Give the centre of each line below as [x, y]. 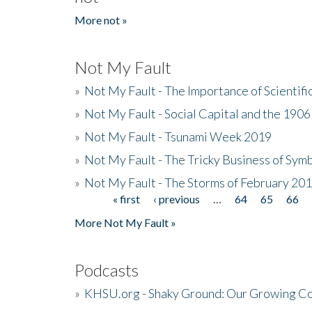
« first [127, 198]
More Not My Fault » [125, 222]
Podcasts [107, 270]
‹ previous [177, 198]
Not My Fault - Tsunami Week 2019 [178, 136]
